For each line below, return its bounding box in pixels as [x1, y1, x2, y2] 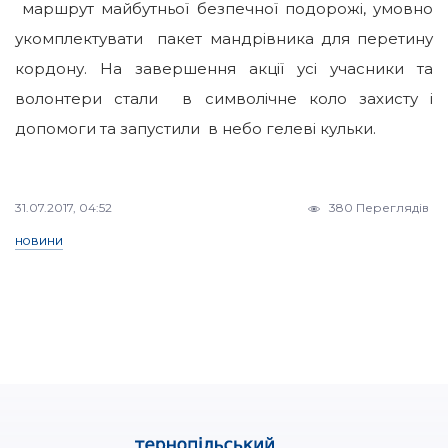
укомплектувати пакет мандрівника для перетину [15, 29, 433, 49]
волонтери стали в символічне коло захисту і [15, 89, 433, 109]
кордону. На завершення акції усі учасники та [15, 59, 433, 79]
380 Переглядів [325, 200, 429, 216]
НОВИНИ [15, 235, 63, 249]
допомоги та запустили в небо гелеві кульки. [15, 119, 376, 139]
